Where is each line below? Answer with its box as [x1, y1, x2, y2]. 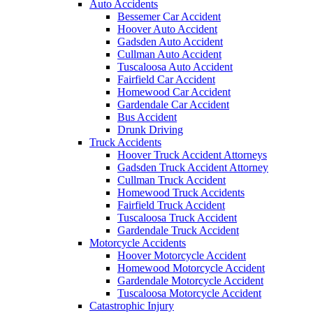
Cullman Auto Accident [117, 48, 221, 60]
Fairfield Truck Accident [117, 198, 225, 211]
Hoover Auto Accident [117, 22, 217, 35]
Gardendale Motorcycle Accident [117, 274, 263, 286]
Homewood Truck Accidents [117, 186, 245, 198]
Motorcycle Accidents [89, 236, 186, 249]
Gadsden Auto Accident [117, 35, 223, 48]
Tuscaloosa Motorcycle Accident [117, 286, 261, 299]
